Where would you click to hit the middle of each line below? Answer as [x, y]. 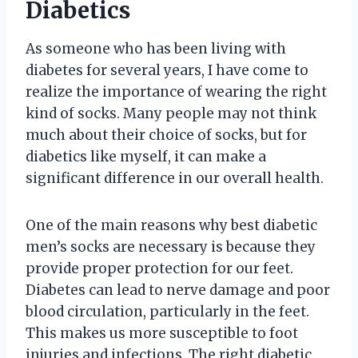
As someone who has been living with [156, 48]
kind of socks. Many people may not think [171, 113]
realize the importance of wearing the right [176, 91]
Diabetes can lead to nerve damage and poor [178, 290]
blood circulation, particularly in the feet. [167, 311]
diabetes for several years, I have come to [167, 70]
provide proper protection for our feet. [159, 268]
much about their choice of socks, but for [166, 135]
